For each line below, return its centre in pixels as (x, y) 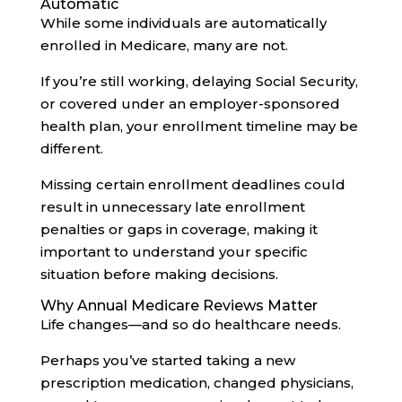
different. (71, 148)
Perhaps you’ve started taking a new (167, 360)
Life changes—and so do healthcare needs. (190, 324)
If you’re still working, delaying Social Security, (199, 81)
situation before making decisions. (159, 274)
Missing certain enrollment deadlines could (192, 184)
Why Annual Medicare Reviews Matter (179, 305)
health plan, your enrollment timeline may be (199, 126)
